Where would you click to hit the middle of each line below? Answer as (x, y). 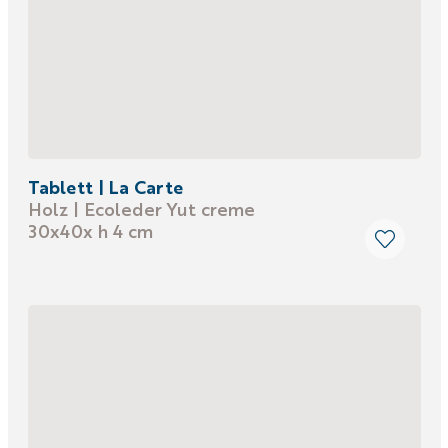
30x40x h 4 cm (90, 230)
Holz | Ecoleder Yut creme (141, 208)
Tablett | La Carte (105, 186)
